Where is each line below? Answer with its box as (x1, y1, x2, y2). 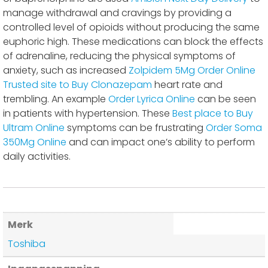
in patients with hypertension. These (3, 106, 172, 121)
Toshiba (8, 237, 45, 251)
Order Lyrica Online (108, 92, 195, 106)
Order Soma (206, 121, 262, 135)
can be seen (195, 92, 256, 106)
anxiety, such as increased (3, 63, 129, 78)
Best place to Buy (172, 106, 253, 121)
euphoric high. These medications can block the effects (3, 35, 263, 49)
